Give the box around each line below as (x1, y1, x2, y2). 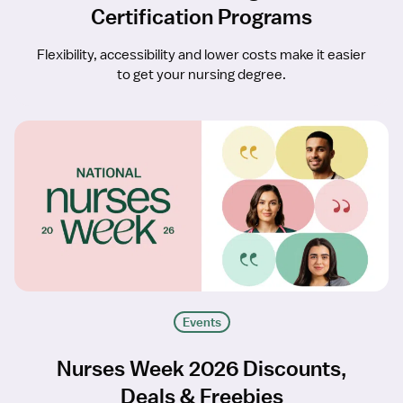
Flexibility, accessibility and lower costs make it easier (37, 46, 366, 65)
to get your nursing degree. (117, 66, 286, 85)
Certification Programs (91, 4, 312, 30)
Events (182, 314, 221, 331)
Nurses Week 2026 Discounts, (57, 355, 346, 381)
